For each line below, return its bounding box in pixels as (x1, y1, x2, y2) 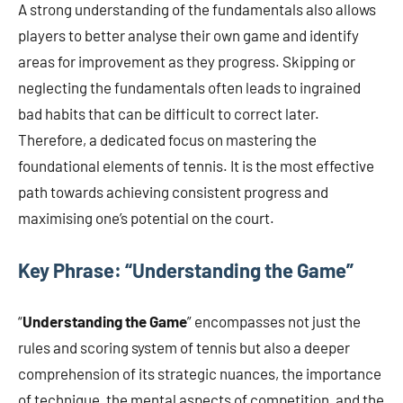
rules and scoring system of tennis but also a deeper (18, 338, 350, 357)
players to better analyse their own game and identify (18, 26, 359, 45)
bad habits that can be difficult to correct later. (18, 104, 319, 123)
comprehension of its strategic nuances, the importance (18, 364, 381, 383)
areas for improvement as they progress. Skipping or (18, 52, 355, 71)
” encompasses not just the (187, 312, 361, 331)
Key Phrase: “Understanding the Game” (18, 258, 354, 282)
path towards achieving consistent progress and (18, 183, 328, 201)
